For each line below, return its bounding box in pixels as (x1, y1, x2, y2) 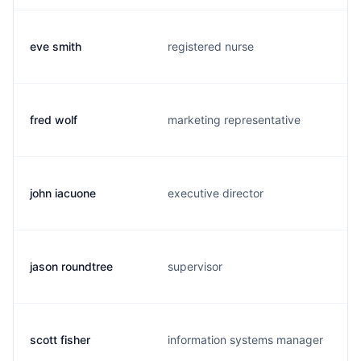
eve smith (30, 39, 81, 53)
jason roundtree (30, 259, 113, 273)
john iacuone (30, 186, 96, 200)
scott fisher (30, 333, 90, 346)
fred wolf (30, 113, 77, 127)
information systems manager (168, 333, 323, 346)
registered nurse (168, 39, 254, 53)
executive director (168, 186, 263, 200)
